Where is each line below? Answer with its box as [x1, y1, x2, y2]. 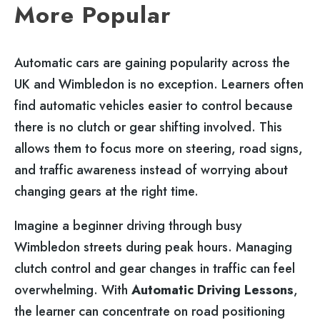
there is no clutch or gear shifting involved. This [14, 117, 282, 136]
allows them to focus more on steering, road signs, [14, 139, 303, 158]
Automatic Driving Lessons [131, 281, 294, 300]
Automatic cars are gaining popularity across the [14, 53, 290, 72]
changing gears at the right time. [14, 181, 199, 201]
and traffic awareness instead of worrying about [14, 160, 288, 179]
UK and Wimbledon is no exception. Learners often [14, 74, 304, 94]
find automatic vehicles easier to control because [14, 96, 293, 115]
